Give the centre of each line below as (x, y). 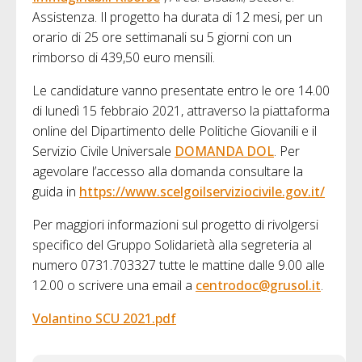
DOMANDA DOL (224, 152)
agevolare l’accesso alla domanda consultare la (168, 172)
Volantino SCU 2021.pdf (104, 319)
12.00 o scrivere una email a (114, 286)
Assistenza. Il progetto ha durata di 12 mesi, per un (177, 17)
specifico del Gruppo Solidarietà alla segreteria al (172, 245)
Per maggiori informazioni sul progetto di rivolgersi (175, 225)
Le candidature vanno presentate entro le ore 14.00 (181, 91)
